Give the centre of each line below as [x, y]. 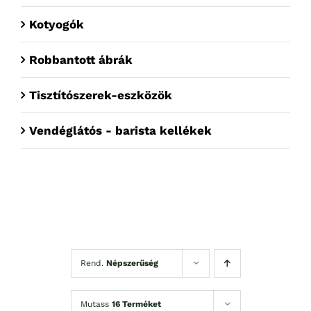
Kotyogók [57, 24]
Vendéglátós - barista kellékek [120, 130]
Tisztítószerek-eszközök [102, 95]
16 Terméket [136, 304]
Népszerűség [132, 263]
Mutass [96, 304]
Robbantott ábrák [81, 59]
